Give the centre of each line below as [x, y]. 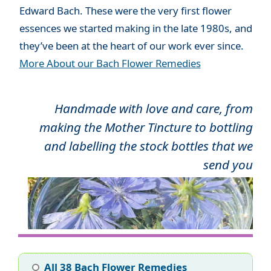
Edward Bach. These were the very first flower [125, 10]
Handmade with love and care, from [154, 108]
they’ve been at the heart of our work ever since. [131, 45]
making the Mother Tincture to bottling [146, 127]
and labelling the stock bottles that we [149, 145]
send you [228, 164]
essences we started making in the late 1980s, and [135, 28]
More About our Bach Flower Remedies [110, 63]
